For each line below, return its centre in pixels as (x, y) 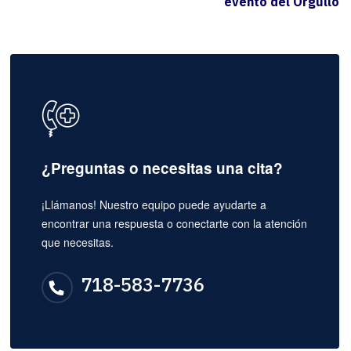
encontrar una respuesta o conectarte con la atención (174, 224)
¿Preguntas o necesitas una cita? (162, 168)
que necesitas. (77, 242)
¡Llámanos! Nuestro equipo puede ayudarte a (154, 205)
